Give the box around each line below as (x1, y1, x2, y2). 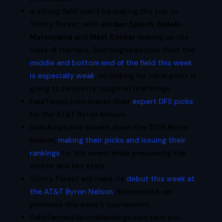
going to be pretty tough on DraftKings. (29, 84, 171, 94)
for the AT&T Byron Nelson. (29, 110, 126, 119)
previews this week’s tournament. (29, 200, 150, 210)
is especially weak (29, 71, 95, 81)
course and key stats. (29, 161, 107, 171)
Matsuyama (29, 32, 72, 42)
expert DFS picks (132, 97, 193, 107)
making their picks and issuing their (57, 135, 186, 145)
